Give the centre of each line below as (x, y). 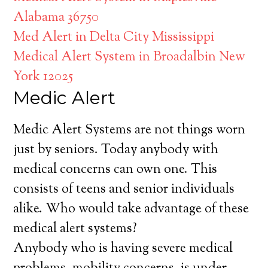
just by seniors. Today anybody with (116, 150)
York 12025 (43, 77)
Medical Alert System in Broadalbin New (130, 57)
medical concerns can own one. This (115, 170)
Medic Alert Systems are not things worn (130, 130)
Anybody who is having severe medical (123, 249)
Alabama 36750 (56, 18)
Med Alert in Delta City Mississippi (114, 38)
